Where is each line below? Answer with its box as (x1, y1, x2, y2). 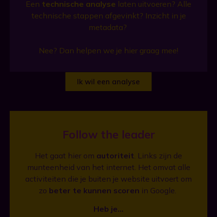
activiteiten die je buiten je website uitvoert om (25, 173, 192, 184)
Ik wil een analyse (77, 77, 140, 87)
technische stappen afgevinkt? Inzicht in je (31, 11, 186, 21)
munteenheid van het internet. (27, 162, 138, 172)
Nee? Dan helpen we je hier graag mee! (39, 46, 178, 56)
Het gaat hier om (35, 150, 96, 160)
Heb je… (93, 204, 124, 214)
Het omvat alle (138, 162, 190, 172)
